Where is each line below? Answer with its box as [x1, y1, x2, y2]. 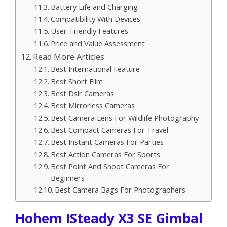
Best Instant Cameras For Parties [50, 136, 164, 147]
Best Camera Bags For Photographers [54, 184, 185, 195]
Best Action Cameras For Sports [50, 148, 160, 159]
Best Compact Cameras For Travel [50, 124, 168, 135]
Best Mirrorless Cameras [50, 100, 135, 110]
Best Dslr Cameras [50, 88, 114, 98]
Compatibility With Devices [50, 13, 140, 24]
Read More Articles [33, 51, 105, 62]
